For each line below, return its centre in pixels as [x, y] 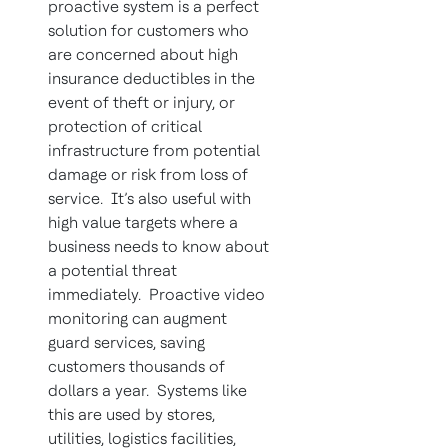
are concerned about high [143, 54]
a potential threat [112, 270]
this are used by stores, [131, 414]
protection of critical [125, 126]
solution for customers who [148, 30]
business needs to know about [158, 246]
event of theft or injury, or [141, 102]
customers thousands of [136, 366]
